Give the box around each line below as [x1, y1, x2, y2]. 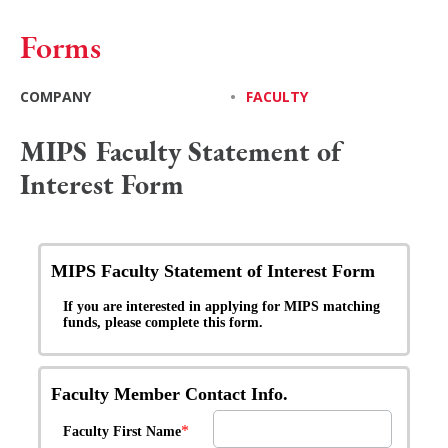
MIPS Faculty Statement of [20, 133, 345, 169]
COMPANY [20, 87, 91, 106]
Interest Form [20, 166, 184, 202]
